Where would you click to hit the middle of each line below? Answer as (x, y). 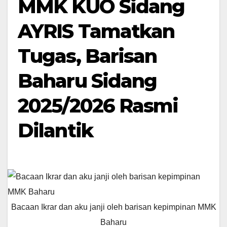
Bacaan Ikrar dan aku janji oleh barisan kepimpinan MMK (113, 207)
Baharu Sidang (87, 81)
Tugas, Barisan (87, 56)
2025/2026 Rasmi (98, 105)
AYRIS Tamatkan (96, 31)
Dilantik (55, 130)
